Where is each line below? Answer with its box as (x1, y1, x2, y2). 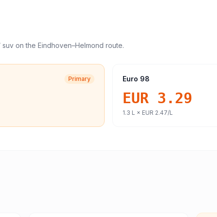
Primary (68, 75, 91, 82)
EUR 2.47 (142, 109, 168, 116)
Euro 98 (123, 75, 150, 83)
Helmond (75, 41, 104, 49)
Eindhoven (38, 41, 72, 49)
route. (104, 41, 124, 49)
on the (14, 41, 38, 49)
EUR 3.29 (123, 90, 192, 107)
